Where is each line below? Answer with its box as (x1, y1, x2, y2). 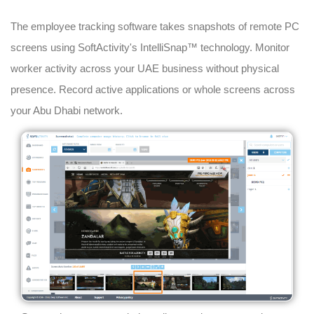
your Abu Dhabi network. (11, 104, 123, 116)
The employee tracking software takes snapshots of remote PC (11, 20, 299, 32)
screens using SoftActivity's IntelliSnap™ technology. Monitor (11, 41, 289, 53)
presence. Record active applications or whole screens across (11, 83, 295, 95)
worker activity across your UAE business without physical (11, 62, 279, 74)
